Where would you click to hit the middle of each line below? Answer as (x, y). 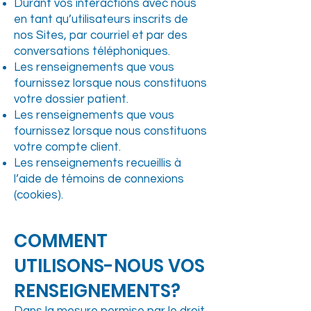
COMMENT (61, 241)
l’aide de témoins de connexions (99, 179)
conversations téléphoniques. (92, 51)
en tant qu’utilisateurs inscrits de (101, 19)
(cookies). (39, 195)
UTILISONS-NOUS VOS (109, 266)
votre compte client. (67, 147)
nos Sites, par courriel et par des (101, 35)
